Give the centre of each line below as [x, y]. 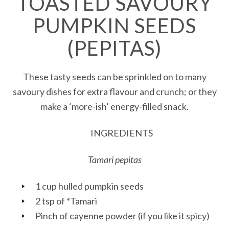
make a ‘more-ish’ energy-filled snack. [114, 106]
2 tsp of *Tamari [66, 201]
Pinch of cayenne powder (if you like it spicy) [122, 216]
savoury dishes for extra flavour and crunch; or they [114, 91]
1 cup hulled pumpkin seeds [89, 186]
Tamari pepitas [114, 160]
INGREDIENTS [80, 133]
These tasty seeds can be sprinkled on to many [114, 76]
